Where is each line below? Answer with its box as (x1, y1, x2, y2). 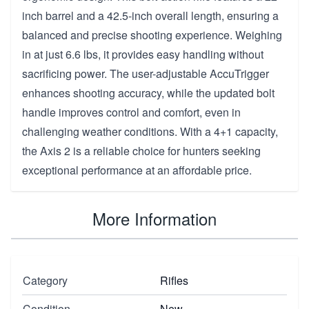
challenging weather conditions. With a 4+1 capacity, (22, 123, 278, 139)
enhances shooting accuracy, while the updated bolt (22, 84, 275, 101)
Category (23, 272, 68, 288)
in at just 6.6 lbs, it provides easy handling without (22, 46, 263, 62)
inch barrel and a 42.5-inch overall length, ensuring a (22, 7, 279, 23)
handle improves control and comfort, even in (22, 103, 241, 120)
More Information (92, 206, 217, 230)
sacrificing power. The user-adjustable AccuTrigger (22, 65, 269, 81)
